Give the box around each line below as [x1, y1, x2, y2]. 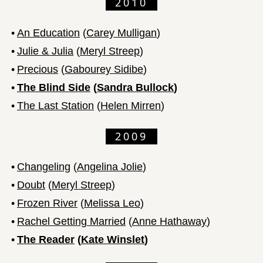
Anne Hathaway [132, 215, 207, 227]
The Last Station [17, 99, 94, 112]
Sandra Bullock [97, 81, 174, 93]
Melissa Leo [84, 197, 140, 209]
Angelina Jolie [77, 160, 143, 173]
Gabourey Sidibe [65, 63, 143, 75]
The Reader [17, 233, 75, 245]
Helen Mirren [100, 99, 161, 112]
